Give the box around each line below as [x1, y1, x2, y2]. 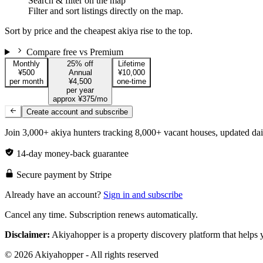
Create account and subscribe [26, 107, 129, 117]
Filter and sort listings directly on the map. [28, 5, 183, 16]
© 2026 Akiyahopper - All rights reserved [5, 249, 159, 260]
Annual [68, 68, 92, 77]
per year [66, 85, 94, 95]
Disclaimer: [5, 230, 50, 240]
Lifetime [118, 59, 145, 68]
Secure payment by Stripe [14, 170, 112, 180]
